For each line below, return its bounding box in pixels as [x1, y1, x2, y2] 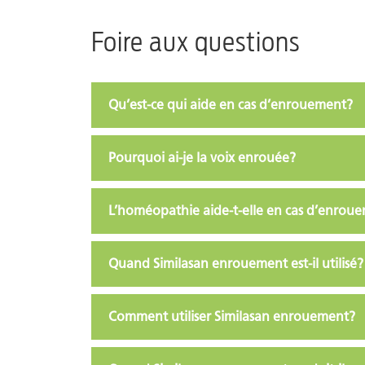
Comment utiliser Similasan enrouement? [108, 308, 355, 324]
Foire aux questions [91, 25, 300, 58]
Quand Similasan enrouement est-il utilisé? [108, 255, 363, 271]
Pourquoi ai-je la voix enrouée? [108, 149, 296, 165]
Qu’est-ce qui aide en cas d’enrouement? [108, 96, 353, 112]
